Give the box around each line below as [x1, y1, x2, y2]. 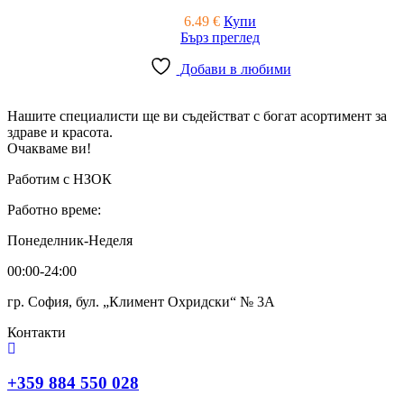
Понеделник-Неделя [7, 232, 133, 248]
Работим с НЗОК [7, 170, 115, 187]
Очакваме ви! [7, 140, 95, 156]
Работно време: [7, 201, 101, 217]
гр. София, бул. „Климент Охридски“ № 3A [7, 293, 275, 309]
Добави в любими [179, 60, 291, 77]
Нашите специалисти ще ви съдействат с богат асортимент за [7, 107, 387, 124]
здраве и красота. [7, 124, 113, 140]
